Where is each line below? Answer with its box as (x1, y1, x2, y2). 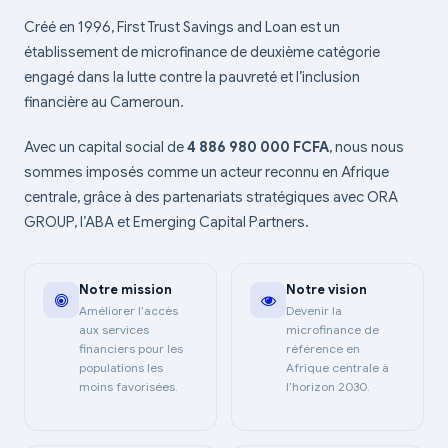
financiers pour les (79, 341, 183, 356)
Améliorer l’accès (79, 303, 178, 318)
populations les (79, 360, 163, 375)
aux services (79, 322, 149, 337)
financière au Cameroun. (24, 93, 184, 111)
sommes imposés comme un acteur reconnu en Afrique (24, 163, 389, 181)
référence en (286, 341, 360, 356)
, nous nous (329, 138, 404, 156)
